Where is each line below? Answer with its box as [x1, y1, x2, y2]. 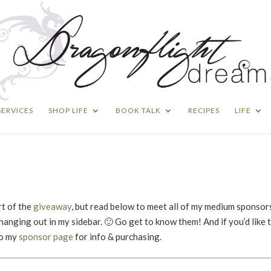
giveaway [33, 200, 71, 212]
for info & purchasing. [73, 230, 162, 242]
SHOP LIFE [48, 106, 88, 115]
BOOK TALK [116, 106, 161, 115]
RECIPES [188, 106, 220, 115]
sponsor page [19, 230, 73, 242]
